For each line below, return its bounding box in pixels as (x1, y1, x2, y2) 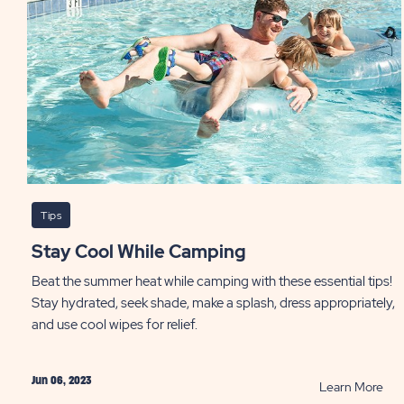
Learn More (318, 379, 383, 395)
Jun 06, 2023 (32, 375, 91, 386)
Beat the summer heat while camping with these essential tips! (32, 272, 392, 290)
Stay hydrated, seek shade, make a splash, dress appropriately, (32, 294, 395, 312)
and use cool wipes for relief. (32, 316, 197, 334)
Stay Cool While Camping (43, 240, 246, 263)
